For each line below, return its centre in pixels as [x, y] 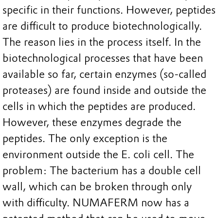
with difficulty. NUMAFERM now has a [96, 203]
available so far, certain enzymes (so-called [104, 74]
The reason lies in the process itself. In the [102, 42]
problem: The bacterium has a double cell [102, 171]
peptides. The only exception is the [85, 139]
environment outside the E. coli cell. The [98, 155]
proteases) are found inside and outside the [104, 91]
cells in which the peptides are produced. [99, 107]
